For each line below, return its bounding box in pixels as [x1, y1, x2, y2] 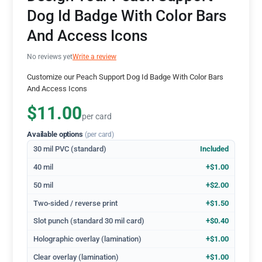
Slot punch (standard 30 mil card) [33, 216, 145, 226]
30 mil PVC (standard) [33, 144, 107, 154]
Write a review [73, 53, 116, 61]
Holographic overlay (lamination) [33, 235, 142, 244]
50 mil [33, 180, 54, 189]
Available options [27, 129, 85, 139]
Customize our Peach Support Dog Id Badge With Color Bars [27, 73, 223, 82]
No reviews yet [27, 53, 73, 61]
